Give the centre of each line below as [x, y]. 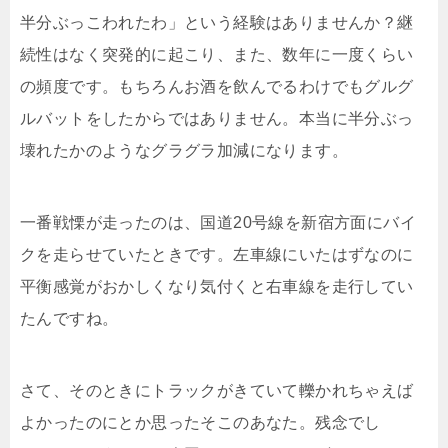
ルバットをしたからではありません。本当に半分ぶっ [217, 118]
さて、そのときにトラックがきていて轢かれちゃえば [217, 390]
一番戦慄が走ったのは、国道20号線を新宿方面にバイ [218, 222]
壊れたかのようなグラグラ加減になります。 [184, 150]
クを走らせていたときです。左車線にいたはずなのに [217, 254]
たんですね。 [69, 318]
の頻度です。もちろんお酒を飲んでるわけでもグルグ [217, 86]
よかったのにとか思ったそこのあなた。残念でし [200, 422]
